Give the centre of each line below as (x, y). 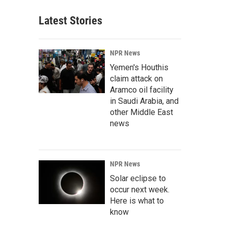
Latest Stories (70, 21)
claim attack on (136, 79)
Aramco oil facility (142, 90)
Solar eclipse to (138, 178)
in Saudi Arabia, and (144, 101)
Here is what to (137, 201)
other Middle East (141, 112)
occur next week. (140, 190)
